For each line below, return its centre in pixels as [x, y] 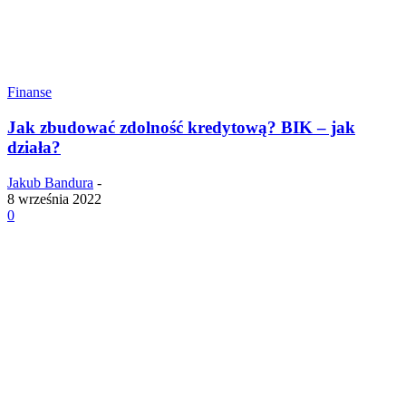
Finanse [29, 92]
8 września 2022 [54, 198]
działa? [34, 147]
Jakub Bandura [50, 182]
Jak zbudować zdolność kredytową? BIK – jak [181, 127]
